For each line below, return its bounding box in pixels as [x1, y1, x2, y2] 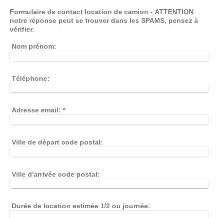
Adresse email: [12, 106, 61, 114]
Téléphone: [12, 74, 50, 82]
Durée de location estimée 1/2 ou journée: [12, 202, 151, 210]
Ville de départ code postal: [12, 138, 104, 146]
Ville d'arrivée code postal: [12, 170, 100, 178]
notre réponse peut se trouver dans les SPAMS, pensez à [10, 17, 198, 25]
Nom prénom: [12, 42, 57, 51]
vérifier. [10, 25, 34, 34]
